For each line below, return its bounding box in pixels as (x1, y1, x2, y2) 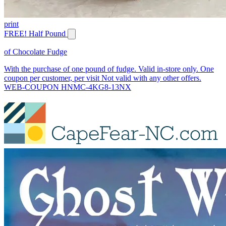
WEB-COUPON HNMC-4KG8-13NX (4, 82, 131, 91)
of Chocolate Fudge (4, 47, 67, 56)
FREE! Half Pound (4, 29, 66, 38)
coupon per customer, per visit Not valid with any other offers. (4, 73, 201, 82)
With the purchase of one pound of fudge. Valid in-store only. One (4, 64, 214, 73)
